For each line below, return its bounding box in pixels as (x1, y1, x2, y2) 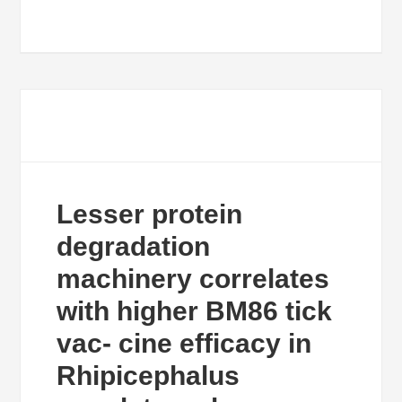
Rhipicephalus (57, 361, 240, 390)
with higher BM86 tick (57, 296, 333, 326)
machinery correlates (57, 264, 330, 293)
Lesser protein (57, 199, 243, 229)
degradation (57, 232, 211, 261)
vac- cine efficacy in (57, 328, 312, 358)
